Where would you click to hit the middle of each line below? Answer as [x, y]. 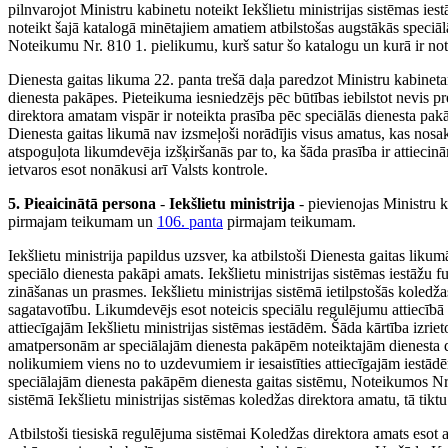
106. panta [190, 222]
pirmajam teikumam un [82, 222]
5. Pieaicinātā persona [82, 204]
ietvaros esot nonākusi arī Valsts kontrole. [138, 170]
